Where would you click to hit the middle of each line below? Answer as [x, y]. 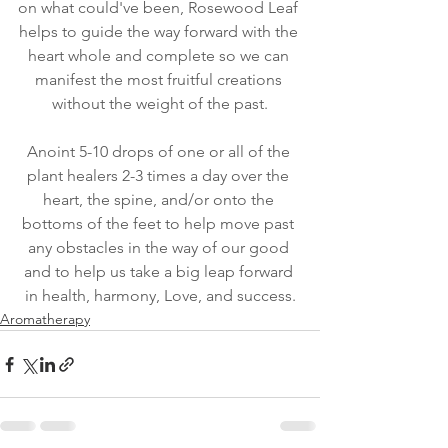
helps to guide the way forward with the [160, 32]
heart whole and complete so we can [160, 56]
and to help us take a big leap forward [160, 272]
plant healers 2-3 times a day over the [160, 176]
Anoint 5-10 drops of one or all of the [160, 152]
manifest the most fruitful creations [160, 80]
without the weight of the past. [160, 104]
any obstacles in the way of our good [160, 248]
